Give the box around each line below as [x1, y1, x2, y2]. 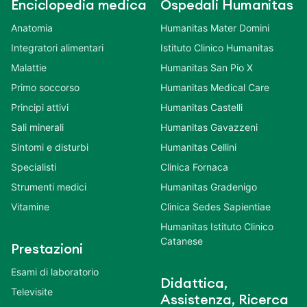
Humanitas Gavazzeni [160, 121, 258, 134]
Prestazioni [11, 243, 83, 257]
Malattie [11, 62, 47, 74]
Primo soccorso [11, 82, 79, 94]
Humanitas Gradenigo [160, 181, 257, 193]
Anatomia [11, 22, 53, 34]
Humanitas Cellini [160, 141, 236, 153]
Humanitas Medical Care [160, 82, 269, 94]
